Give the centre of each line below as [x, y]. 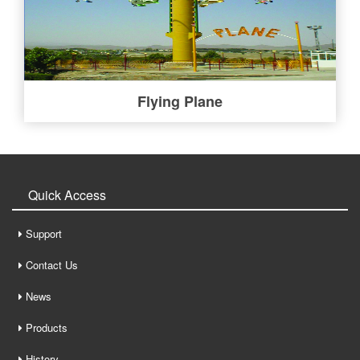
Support [44, 233]
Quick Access [67, 194]
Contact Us [52, 264]
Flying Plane [180, 101]
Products [45, 327]
